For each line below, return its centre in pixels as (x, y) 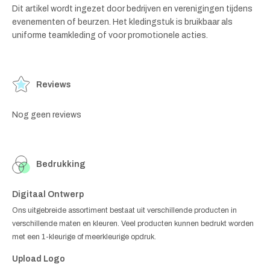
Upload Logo (39, 259)
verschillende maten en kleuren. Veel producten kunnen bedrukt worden (133, 223)
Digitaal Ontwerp (48, 194)
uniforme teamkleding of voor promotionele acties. (110, 35)
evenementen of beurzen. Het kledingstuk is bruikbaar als (122, 22)
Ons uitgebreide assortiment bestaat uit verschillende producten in (124, 210)
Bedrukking (61, 164)
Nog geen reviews (47, 115)
